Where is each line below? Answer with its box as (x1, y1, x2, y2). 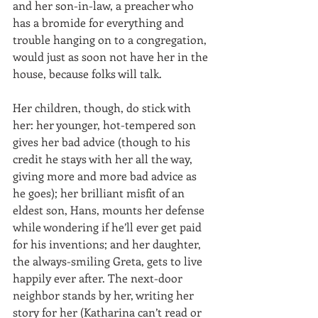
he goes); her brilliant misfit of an (13, 185, 187, 200)
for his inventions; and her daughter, (13, 236, 204, 251)
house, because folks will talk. (13, 65, 165, 81)
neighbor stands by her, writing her (13, 287, 197, 302)
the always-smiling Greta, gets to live (13, 253, 205, 268)
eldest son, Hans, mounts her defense (13, 202, 207, 217)
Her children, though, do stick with (13, 99, 194, 115)
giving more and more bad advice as (13, 168, 199, 183)
